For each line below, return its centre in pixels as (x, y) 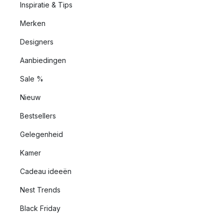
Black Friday (40, 208)
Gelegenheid (41, 134)
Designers (37, 42)
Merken (33, 23)
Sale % (32, 79)
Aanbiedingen (43, 60)
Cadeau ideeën (46, 171)
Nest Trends (40, 190)
